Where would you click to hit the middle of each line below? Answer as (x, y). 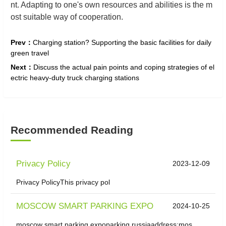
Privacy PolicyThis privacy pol (63, 182)
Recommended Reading (72, 130)
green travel (30, 53)
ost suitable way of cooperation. (67, 17)
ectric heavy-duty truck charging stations (75, 78)
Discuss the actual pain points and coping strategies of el (124, 67)
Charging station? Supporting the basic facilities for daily (122, 42)
